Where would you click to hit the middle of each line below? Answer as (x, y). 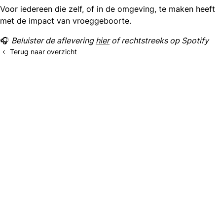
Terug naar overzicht (43, 52)
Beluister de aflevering (54, 41)
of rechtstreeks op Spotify (160, 41)
